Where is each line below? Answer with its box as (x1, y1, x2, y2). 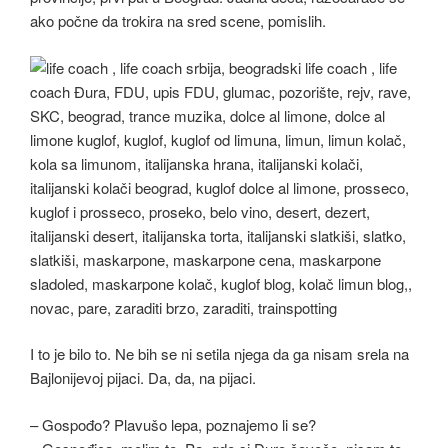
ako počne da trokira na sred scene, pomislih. (30, 10, 326, 32)
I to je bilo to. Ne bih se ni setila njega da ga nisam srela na (30, 343, 409, 365)
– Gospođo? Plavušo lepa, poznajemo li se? (30, 413, 316, 435)
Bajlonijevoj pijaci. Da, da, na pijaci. (30, 367, 256, 389)
